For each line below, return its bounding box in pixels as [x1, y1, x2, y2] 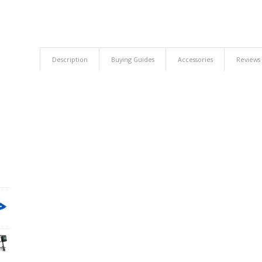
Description [52, 55, 88, 64]
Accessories [178, 55, 213, 64]
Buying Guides [111, 55, 155, 64]
